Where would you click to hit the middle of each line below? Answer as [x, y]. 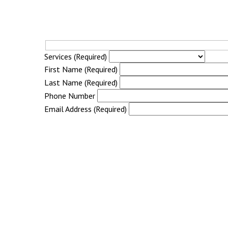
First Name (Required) [81, 69]
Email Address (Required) [85, 109]
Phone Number [70, 95]
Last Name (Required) [81, 82]
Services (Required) [76, 56]
